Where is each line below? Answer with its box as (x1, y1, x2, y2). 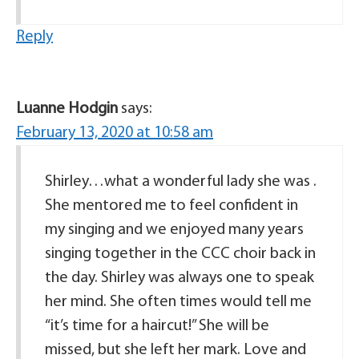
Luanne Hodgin (16, 101, 118, 118)
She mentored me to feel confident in (45, 198, 298, 215)
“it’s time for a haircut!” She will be (45, 318, 269, 335)
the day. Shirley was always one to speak (45, 270, 314, 287)
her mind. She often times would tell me (45, 294, 312, 311)
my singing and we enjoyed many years (45, 222, 304, 239)
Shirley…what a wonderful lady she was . (45, 174, 317, 191)
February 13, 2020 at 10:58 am (16, 125, 213, 142)
